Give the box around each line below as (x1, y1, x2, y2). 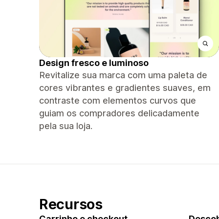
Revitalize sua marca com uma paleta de (39, 70, 207, 80)
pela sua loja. (39, 121, 92, 131)
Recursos (39, 196, 103, 213)
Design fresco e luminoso (39, 58, 149, 68)
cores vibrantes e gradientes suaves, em (39, 83, 211, 93)
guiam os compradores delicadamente (39, 108, 199, 118)
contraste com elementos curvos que (39, 95, 196, 106)
